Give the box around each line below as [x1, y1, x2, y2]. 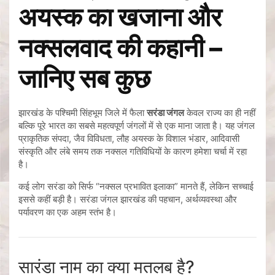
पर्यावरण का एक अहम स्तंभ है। [18, 206, 117, 219]
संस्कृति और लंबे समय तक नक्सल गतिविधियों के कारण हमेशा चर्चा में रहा [18, 145, 247, 158]
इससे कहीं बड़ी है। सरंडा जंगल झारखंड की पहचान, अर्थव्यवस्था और [18, 193, 237, 206]
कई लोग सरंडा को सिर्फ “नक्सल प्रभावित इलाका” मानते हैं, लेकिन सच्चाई [18, 180, 254, 193]
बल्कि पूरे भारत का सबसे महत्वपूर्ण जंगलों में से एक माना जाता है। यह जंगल [18, 120, 255, 132]
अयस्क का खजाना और [18, 1, 222, 33]
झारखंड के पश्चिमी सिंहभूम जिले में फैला [18, 107, 147, 119]
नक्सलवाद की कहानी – [18, 32, 222, 64]
